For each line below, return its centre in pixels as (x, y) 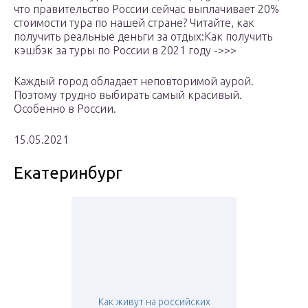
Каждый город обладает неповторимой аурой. (134, 81)
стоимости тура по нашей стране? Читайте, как (134, 23)
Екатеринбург (68, 173)
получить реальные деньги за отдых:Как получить (143, 37)
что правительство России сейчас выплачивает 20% (146, 9)
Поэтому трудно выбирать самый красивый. (128, 95)
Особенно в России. (65, 109)
